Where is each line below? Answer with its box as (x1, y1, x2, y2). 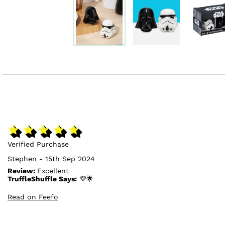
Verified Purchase (8, 140, 69, 149)
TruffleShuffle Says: (8, 175, 77, 183)
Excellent (37, 167, 69, 175)
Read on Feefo (8, 193, 58, 201)
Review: (8, 167, 37, 175)
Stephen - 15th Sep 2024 (8, 155, 95, 163)
